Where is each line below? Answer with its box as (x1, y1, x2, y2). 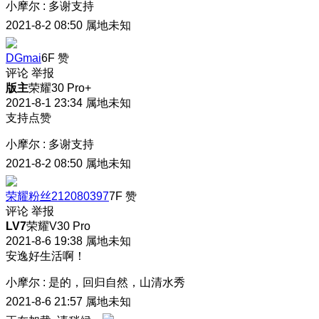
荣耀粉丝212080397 (6, 190, 109, 203)
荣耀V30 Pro (26, 220, 90, 233)
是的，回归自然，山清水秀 (48, 276, 185, 289)
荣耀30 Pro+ (28, 82, 91, 95)
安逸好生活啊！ (6, 250, 85, 263)
